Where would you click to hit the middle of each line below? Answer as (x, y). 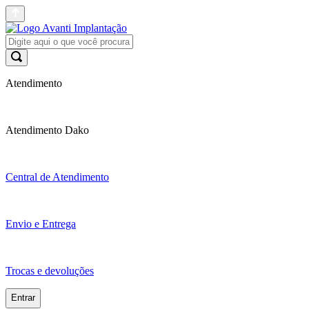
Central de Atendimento (57, 177)
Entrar (23, 298)
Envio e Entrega (41, 224)
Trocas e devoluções (50, 271)
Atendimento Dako (47, 130)
